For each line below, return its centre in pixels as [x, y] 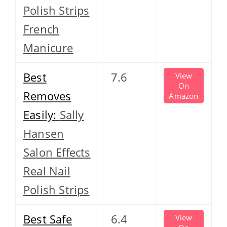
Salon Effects [57, 152]
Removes [47, 96]
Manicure [48, 47]
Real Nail [47, 171]
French [42, 29]
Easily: [42, 114]
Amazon [184, 96]
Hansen [44, 133]
